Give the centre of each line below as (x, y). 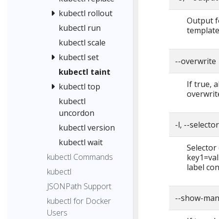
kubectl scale (82, 43)
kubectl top (79, 87)
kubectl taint (85, 72)
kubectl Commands (80, 157)
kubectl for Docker (79, 201)
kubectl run (80, 28)
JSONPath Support (79, 186)
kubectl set (79, 57)
